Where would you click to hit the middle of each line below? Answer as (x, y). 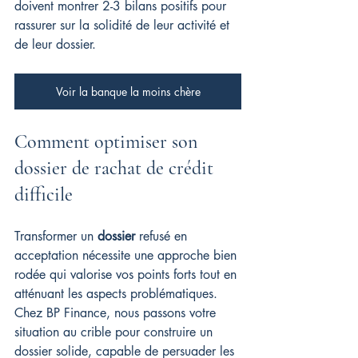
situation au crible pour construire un (115, 332)
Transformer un (56, 236)
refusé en (163, 236)
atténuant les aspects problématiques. (118, 294)
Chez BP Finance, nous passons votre (117, 313)
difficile (44, 195)
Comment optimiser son (108, 142)
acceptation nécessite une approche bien (127, 255)
